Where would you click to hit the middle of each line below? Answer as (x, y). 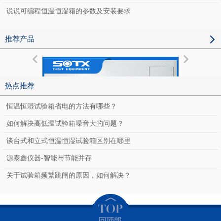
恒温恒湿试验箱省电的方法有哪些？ (62, 107)
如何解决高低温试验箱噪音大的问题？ (65, 124)
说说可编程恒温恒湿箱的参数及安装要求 (69, 11)
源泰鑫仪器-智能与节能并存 (49, 158)
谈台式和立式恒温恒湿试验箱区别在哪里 (69, 141)
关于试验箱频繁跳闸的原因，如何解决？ (69, 176)
